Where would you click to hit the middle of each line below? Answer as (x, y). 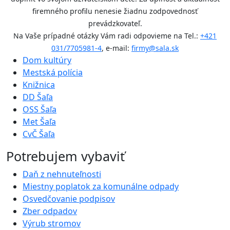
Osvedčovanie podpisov (69, 199)
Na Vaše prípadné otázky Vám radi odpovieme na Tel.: (107, 36)
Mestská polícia (53, 73)
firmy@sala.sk (155, 48)
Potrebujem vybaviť (65, 156)
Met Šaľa (39, 122)
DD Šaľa (38, 97)
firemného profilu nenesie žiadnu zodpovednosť (115, 11)
